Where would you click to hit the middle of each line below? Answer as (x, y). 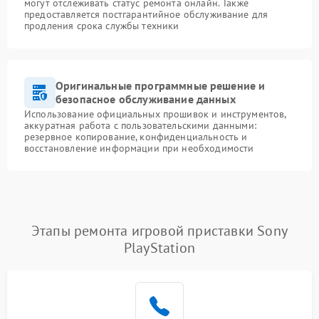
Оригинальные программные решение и (161, 86)
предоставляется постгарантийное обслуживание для (146, 15)
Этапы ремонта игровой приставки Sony (159, 231)
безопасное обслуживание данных (146, 99)
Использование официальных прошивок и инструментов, (155, 114)
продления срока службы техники (102, 26)
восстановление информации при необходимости (139, 148)
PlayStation (159, 248)
